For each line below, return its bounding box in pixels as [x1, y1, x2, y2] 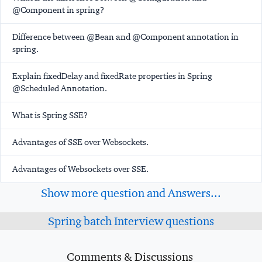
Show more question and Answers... [41, 186, 221, 201]
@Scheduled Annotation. [12, 83, 107, 94]
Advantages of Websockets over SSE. [12, 164, 149, 175]
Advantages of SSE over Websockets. [12, 137, 149, 148]
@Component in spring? [12, 5, 104, 16]
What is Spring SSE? [12, 110, 88, 121]
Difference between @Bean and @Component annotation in [12, 32, 239, 43]
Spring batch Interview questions [48, 214, 214, 229]
